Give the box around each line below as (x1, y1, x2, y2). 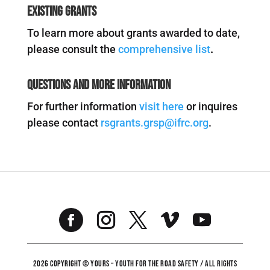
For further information (27, 99, 139, 113)
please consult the (27, 42, 118, 55)
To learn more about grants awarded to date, (27, 26, 240, 39)
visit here (139, 99, 184, 113)
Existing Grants (27, 3, 96, 20)
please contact (27, 116, 101, 129)
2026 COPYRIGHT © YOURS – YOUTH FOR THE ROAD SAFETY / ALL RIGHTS (33, 258, 237, 269)
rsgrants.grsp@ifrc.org (100, 116, 209, 129)
